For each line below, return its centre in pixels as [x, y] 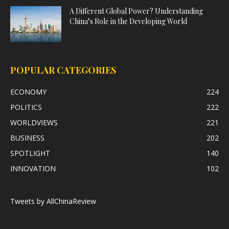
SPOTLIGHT [30, 153]
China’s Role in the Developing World [128, 21]
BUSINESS [27, 138]
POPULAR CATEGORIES [63, 70]
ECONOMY [28, 92]
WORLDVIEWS [34, 123]
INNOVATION [33, 169]
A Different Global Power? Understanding [136, 11]
